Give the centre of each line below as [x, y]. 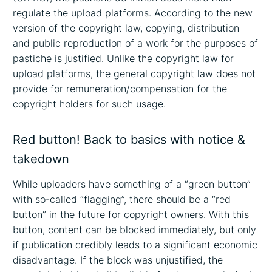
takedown [41, 159]
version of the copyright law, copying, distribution [126, 28]
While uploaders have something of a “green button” [132, 184]
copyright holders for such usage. [90, 104]
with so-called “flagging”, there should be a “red [122, 199]
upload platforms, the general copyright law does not [134, 73]
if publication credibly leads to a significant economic [135, 245]
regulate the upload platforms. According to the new [133, 12]
